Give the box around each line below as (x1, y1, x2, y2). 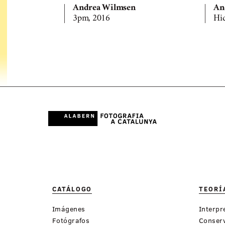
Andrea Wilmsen (73, 4, 136, 13)
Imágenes (52, 204, 85, 214)
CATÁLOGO (52, 184, 92, 194)
